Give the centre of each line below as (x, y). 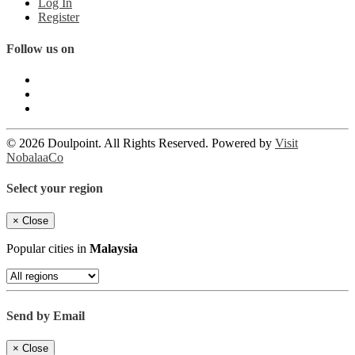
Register (59, 17)
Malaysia (114, 249)
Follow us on (40, 48)
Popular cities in (48, 249)
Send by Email (46, 315)
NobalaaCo (35, 157)
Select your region (55, 189)
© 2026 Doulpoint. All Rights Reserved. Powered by (141, 143)
